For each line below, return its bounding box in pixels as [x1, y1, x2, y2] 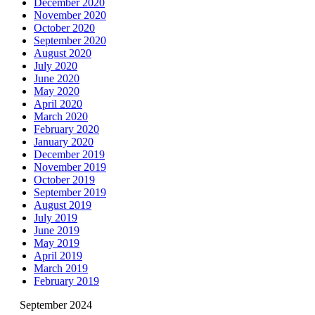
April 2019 [34, 249, 82, 262]
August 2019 [34, 198, 91, 211]
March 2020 [34, 110, 88, 122]
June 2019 [34, 224, 79, 236]
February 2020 [34, 122, 99, 135]
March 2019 [34, 262, 88, 274]
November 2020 [34, 8, 106, 21]
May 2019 [34, 236, 79, 249]
